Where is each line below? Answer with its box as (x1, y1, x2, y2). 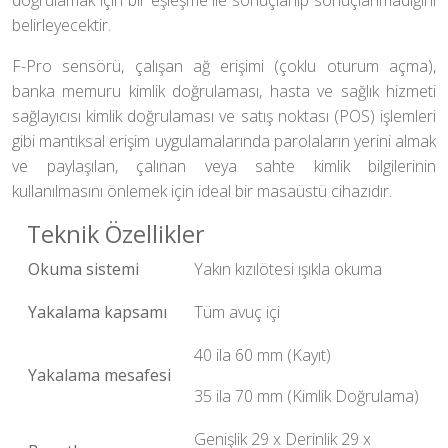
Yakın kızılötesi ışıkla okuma (194, 258, 382, 280)
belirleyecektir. (12, 14, 111, 36)
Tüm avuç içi (194, 301, 280, 323)
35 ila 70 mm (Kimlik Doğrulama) (194, 385, 419, 407)
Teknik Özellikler (27, 218, 205, 250)
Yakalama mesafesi (28, 364, 171, 386)
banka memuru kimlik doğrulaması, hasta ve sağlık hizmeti (12, 80, 436, 102)
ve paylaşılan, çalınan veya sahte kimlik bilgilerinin (12, 155, 436, 177)
